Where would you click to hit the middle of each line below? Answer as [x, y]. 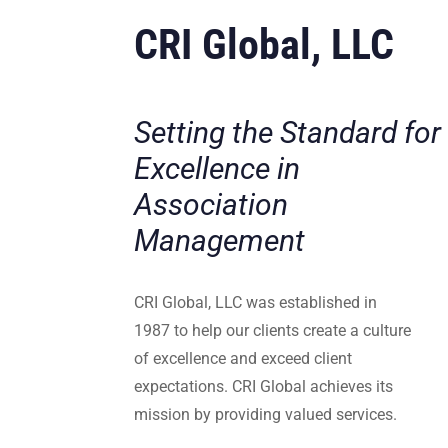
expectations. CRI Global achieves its [264, 386]
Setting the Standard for [288, 133]
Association [211, 205]
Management [220, 241]
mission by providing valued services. [266, 414]
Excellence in [217, 169]
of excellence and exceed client [243, 358]
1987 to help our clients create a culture [273, 330]
